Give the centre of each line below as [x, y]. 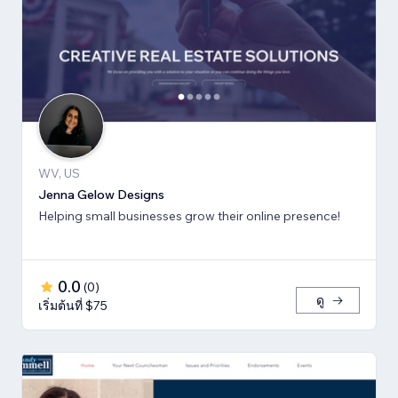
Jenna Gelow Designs [101, 195]
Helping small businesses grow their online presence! [189, 216]
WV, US [59, 174]
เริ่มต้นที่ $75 [73, 306]
